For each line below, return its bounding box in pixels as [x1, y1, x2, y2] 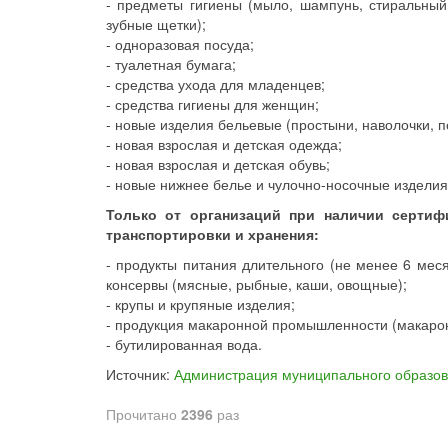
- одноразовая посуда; [106, 34, 254, 54]
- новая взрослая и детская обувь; [106, 154, 330, 174]
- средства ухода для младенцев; [106, 74, 325, 94]
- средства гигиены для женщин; [106, 94, 319, 114]
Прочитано [106, 404, 181, 424]
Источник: [106, 364, 174, 384]
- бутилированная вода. [106, 334, 262, 354]
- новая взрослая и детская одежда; [106, 134, 342, 154]
